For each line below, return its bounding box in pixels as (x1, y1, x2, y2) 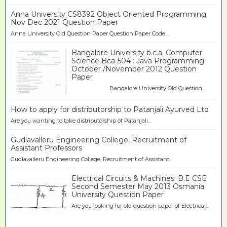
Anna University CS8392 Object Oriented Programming (11, 10, 206, 19)
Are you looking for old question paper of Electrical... (71, 202, 209, 209)
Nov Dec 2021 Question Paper (11, 18, 118, 27)
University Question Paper (71, 190, 164, 199)
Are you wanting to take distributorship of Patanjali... (11, 117, 151, 125)
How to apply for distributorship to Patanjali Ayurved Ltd (11, 105, 209, 115)
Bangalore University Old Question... (71, 84, 205, 92)
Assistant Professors (11, 143, 82, 153)
